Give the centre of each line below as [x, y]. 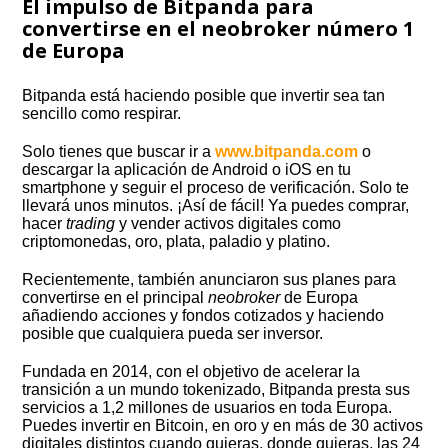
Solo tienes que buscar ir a [119, 151]
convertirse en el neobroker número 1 [218, 28]
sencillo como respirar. [102, 113]
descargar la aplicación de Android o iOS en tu [187, 169]
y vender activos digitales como [228, 223]
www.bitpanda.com [287, 151]
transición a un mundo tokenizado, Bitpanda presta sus [216, 389]
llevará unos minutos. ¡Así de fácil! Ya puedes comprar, [216, 205]
